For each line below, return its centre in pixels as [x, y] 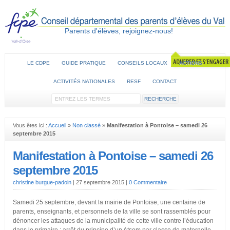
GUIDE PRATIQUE [84, 63]
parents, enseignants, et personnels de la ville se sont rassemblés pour [111, 212]
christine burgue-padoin [42, 182]
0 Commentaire [148, 182]
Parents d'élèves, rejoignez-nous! [119, 31]
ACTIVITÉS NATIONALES [84, 81]
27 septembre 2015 [101, 182]
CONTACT [164, 81]
